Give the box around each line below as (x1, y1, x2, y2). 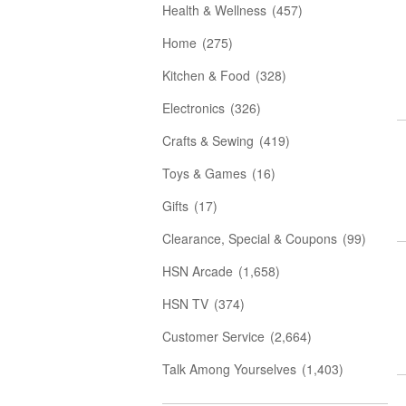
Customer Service (162, 327, 265, 345)
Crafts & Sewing (162, 131, 254, 150)
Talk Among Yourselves (162, 360, 296, 378)
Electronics (162, 99, 225, 117)
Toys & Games (162, 164, 246, 182)
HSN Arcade (162, 262, 233, 280)
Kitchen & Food (162, 66, 250, 84)
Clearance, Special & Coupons (162, 229, 337, 247)
